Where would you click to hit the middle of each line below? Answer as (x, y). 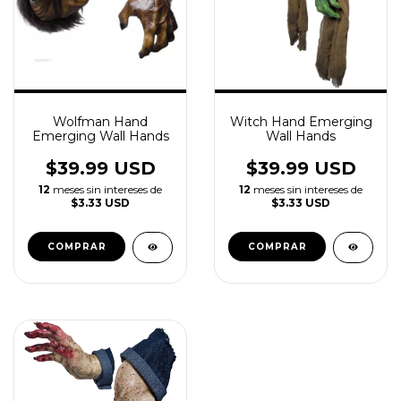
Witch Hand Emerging (301, 122)
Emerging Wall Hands (100, 136)
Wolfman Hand (100, 122)
